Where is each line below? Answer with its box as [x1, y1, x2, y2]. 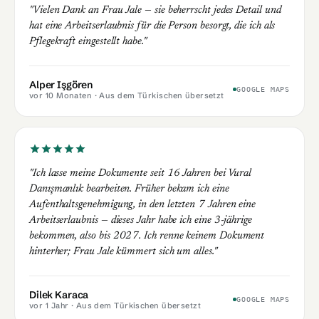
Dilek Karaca [29, 288, 89, 301]
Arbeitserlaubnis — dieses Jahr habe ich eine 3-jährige [29, 214, 252, 226]
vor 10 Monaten [29, 90, 93, 100]
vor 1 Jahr [29, 300, 69, 310]
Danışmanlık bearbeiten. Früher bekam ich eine [29, 183, 229, 194]
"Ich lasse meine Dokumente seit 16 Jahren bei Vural [29, 167, 252, 179]
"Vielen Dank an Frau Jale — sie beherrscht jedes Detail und [29, 4, 281, 16]
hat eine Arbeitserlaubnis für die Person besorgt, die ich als [29, 20, 276, 31]
